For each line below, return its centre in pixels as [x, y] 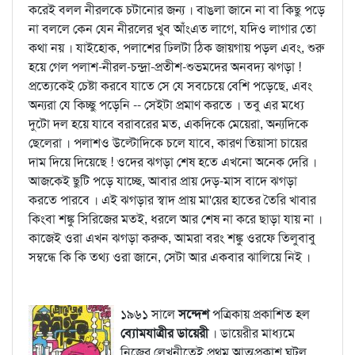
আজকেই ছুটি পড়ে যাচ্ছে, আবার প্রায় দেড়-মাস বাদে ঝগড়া [163, 181]
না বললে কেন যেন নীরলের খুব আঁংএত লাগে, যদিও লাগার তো [172, 29]
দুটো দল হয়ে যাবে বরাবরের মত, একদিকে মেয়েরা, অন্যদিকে [168, 124]
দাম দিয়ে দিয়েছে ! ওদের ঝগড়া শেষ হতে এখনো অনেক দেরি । [173, 162]
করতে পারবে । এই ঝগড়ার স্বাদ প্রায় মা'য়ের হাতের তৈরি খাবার [172, 200]
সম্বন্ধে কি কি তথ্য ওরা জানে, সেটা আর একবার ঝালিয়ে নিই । [170, 257]
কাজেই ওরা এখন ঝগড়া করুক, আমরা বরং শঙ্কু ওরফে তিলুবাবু [172, 238]
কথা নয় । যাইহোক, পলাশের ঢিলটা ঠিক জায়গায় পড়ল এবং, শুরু [176, 48]
